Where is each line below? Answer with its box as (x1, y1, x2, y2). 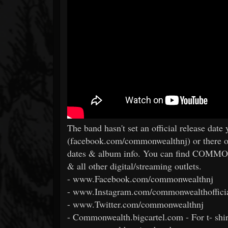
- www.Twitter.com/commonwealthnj (67, 197, 204, 210)
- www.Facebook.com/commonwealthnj (67, 172, 213, 185)
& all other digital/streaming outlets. (67, 159, 202, 172)
